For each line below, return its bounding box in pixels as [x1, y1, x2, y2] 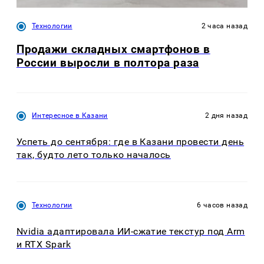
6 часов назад [197, 200, 247, 209]
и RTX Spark [16, 238, 71, 250]
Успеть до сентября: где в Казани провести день [16, 136, 245, 148]
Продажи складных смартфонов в [16, 42, 210, 56]
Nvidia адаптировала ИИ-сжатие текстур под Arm [16, 225, 245, 237]
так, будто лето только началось [16, 149, 171, 161]
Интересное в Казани [32, 111, 108, 120]
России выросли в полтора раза [16, 55, 199, 70]
